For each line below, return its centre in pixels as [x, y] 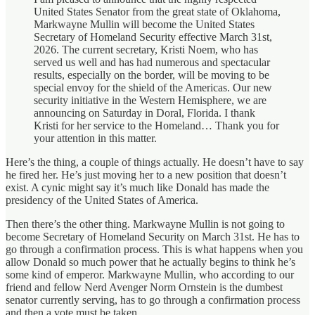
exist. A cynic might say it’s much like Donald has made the [137, 187]
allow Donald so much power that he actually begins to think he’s [150, 262]
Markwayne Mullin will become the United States [144, 24]
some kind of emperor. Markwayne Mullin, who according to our [150, 274]
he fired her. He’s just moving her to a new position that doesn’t [146, 174]
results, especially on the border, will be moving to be [152, 75]
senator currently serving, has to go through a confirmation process [153, 300]
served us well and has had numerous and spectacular [152, 62]
